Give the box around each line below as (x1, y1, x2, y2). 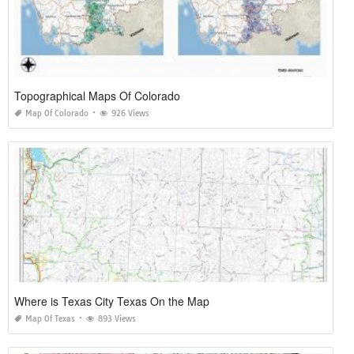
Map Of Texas (25, 313, 75, 324)
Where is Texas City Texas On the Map (14, 292, 209, 309)
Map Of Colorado (25, 107, 88, 119)
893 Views (98, 313, 136, 324)
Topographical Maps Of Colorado (14, 87, 180, 104)
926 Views (111, 107, 149, 119)
